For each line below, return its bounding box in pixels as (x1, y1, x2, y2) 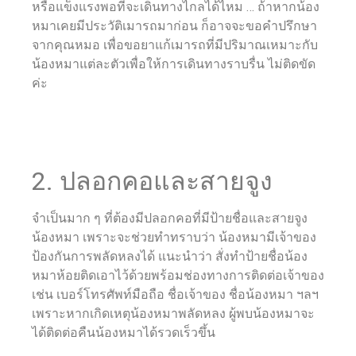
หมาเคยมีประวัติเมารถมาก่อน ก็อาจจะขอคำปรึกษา (32, 18, 317, 34)
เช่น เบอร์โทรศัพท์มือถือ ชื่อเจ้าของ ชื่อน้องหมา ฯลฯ (32, 286, 322, 302)
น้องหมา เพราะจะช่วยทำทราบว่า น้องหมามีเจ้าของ (32, 229, 316, 245)
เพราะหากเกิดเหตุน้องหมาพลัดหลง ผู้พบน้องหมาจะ (32, 305, 315, 321)
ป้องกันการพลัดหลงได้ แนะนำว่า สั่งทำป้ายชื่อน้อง (32, 248, 308, 264)
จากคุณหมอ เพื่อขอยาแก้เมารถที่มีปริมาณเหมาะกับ (32, 37, 318, 53)
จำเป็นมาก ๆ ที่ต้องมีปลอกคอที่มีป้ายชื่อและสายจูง (32, 210, 308, 226)
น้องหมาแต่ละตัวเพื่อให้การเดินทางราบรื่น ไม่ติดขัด (32, 56, 315, 72)
